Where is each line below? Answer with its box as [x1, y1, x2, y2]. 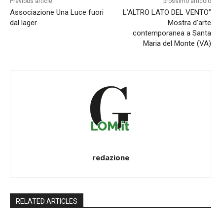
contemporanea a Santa [132, 28, 211, 37]
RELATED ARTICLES [16, 197, 77, 205]
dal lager [10, 18, 37, 27]
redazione [92, 152, 129, 162]
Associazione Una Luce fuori [10, 7, 104, 17]
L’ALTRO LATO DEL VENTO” [122, 7, 211, 17]
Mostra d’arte [167, 18, 211, 27]
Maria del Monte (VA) [143, 38, 211, 48]
